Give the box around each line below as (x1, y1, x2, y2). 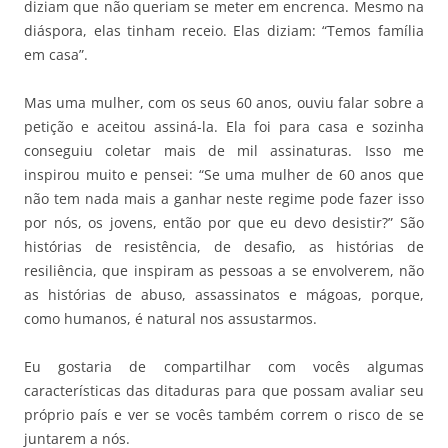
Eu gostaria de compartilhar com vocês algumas (24, 356, 424, 376)
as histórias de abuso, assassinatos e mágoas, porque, (24, 284, 424, 304)
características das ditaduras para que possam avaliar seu (24, 380, 424, 400)
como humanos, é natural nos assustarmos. (24, 308, 317, 328)
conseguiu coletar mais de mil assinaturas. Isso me (24, 140, 424, 160)
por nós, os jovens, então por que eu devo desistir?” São (24, 212, 424, 232)
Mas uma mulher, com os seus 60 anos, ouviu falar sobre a (24, 92, 424, 112)
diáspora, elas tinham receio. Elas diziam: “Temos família (24, 20, 424, 40)
